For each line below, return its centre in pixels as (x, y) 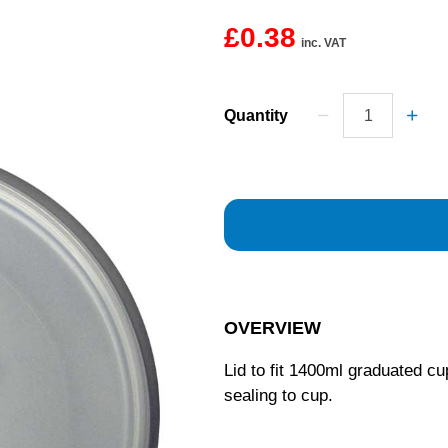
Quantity (256, 115)
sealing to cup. (278, 395)
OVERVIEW (272, 328)
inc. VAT (323, 43)
